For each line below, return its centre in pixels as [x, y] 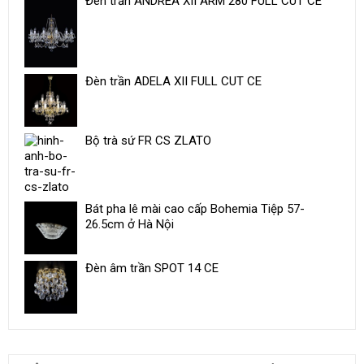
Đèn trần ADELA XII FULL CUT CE [173, 82]
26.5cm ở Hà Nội [130, 225]
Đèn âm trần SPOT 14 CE [152, 269]
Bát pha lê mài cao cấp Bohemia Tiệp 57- [195, 209]
